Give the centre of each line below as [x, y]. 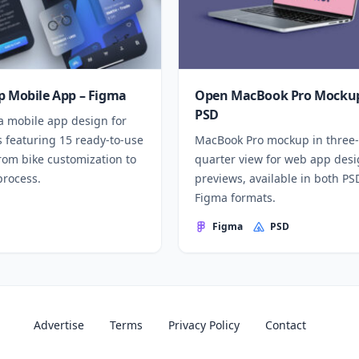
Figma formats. [235, 198]
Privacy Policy [204, 325]
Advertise [59, 325]
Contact [286, 325]
